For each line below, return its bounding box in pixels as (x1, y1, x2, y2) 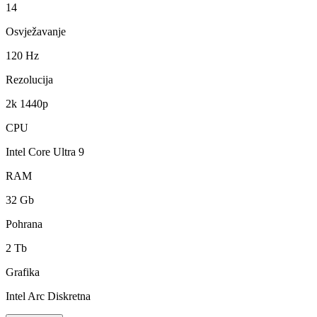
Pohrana (6, 218, 42, 231)
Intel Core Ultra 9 (6, 146, 84, 158)
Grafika (6, 266, 40, 279)
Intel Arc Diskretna (6, 290, 91, 303)
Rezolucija (6, 74, 53, 86)
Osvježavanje (6, 25, 66, 38)
